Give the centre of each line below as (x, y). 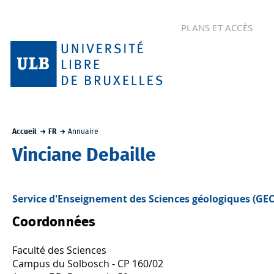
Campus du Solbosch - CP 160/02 (88, 263)
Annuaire (83, 131)
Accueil (24, 131)
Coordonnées (54, 222)
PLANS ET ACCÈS (217, 28)
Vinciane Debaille (84, 155)
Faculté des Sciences (59, 250)
